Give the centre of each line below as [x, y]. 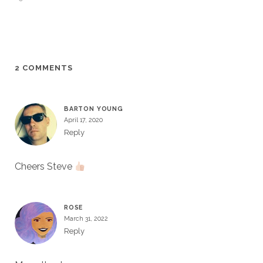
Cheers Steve [44, 167]
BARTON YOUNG [94, 109]
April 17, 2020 [83, 120]
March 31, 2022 [86, 219]
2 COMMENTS [44, 68]
